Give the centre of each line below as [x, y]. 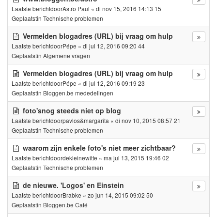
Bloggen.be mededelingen [78, 93]
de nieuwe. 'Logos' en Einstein [73, 185]
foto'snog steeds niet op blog [72, 110]
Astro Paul [76, 8]
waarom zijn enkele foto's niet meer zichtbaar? [99, 147]
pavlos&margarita [86, 120]
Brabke [72, 195]
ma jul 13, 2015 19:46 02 [136, 157]
